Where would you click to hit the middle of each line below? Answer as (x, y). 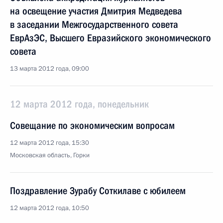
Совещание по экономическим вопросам (92, 125)
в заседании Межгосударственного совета (94, 24)
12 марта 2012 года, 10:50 (50, 208)
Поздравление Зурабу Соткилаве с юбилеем (98, 191)
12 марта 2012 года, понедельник (79, 104)
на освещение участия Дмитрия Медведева (96, 11)
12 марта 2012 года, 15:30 (50, 143)
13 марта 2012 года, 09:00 (50, 69)
